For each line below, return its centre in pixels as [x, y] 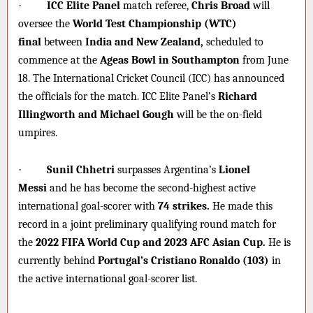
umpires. [38, 133]
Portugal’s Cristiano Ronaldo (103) [183, 260]
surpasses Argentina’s [167, 169]
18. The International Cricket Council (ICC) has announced [151, 79]
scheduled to [233, 42]
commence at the [59, 60]
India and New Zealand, [144, 42]
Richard [238, 97]
